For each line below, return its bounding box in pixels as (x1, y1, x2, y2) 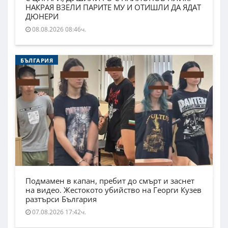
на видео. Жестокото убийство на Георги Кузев (25, 185, 202, 195)
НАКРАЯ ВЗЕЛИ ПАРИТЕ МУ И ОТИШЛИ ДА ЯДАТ (25, 2, 201, 13)
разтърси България (25, 194, 97, 205)
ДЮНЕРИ (25, 11, 59, 22)
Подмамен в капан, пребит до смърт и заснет (25, 176, 194, 186)
